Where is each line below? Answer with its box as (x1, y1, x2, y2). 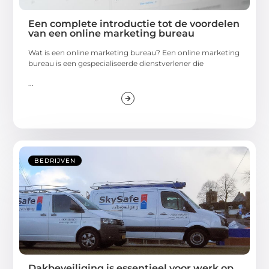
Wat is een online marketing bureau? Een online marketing (28, 48, 240, 58)
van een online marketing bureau (28, 28, 195, 40)
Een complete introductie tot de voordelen (28, 18, 240, 30)
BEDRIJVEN (34, 156, 76, 165)
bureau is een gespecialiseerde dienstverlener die (28, 59, 204, 68)
